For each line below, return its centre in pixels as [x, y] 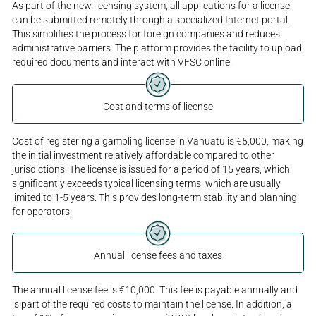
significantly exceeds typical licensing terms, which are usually [147, 183]
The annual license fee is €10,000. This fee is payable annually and [155, 290]
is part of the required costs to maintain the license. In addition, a [152, 304]
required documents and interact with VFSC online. [122, 62]
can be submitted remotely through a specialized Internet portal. [151, 19]
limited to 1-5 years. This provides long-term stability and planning [155, 197]
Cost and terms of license [158, 106]
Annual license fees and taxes [158, 256]
